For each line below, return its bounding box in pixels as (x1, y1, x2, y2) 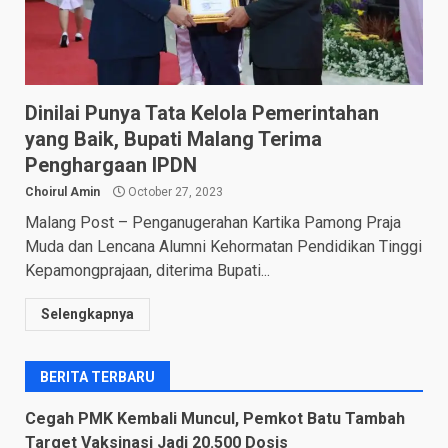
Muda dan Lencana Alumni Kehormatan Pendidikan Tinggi (25, 236, 422, 256)
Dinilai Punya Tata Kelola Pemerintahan (25, 100, 379, 125)
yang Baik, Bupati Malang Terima (25, 126, 322, 151)
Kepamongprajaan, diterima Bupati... (25, 260, 270, 280)
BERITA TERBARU (40, 368, 155, 385)
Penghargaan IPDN (25, 152, 197, 177)
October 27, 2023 (125, 184, 223, 199)
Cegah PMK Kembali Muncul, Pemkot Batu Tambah (25, 408, 405, 428)
